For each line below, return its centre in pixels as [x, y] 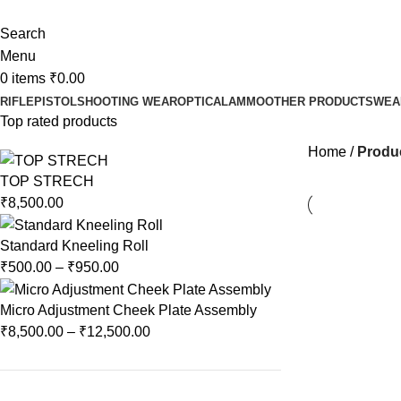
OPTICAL [203, 102]
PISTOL [55, 102]
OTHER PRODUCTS [319, 102]
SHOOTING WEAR [127, 102]
